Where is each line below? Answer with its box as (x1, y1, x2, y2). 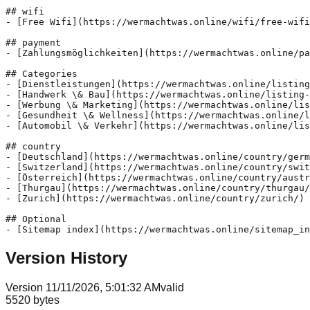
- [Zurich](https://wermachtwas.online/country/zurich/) (6, 192, 304, 203)
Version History (6, 248, 127, 267)
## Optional (6, 213, 66, 224)
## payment (6, 37, 61, 48)
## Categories (6, 68, 77, 79)
